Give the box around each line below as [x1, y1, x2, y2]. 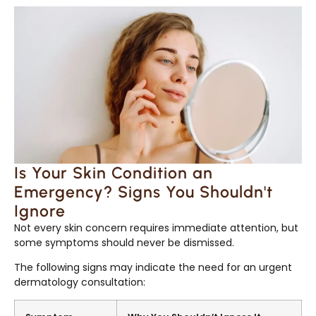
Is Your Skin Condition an [14, 162, 213, 183]
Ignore [14, 200, 66, 221]
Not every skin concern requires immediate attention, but [14, 220, 298, 235]
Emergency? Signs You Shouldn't [14, 181, 273, 202]
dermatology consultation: [14, 275, 145, 290]
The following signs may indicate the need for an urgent [14, 260, 292, 275]
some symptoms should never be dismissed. [14, 235, 234, 250]
